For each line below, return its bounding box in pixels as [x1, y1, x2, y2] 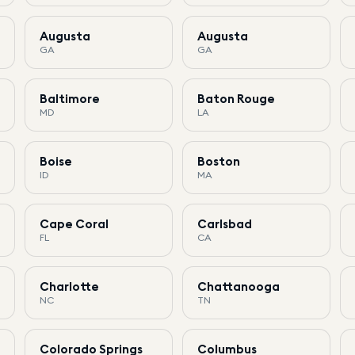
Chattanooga [197, 278, 280, 294]
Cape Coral [39, 216, 109, 231]
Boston [197, 153, 240, 169]
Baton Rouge [197, 90, 275, 106]
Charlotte [39, 278, 99, 294]
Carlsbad [197, 216, 252, 231]
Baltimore [39, 90, 100, 106]
